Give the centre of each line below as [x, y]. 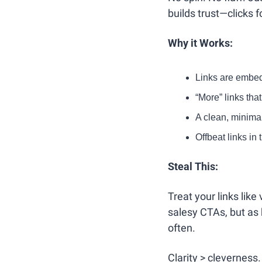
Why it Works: [200, 43]
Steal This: [193, 166]
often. [182, 227]
